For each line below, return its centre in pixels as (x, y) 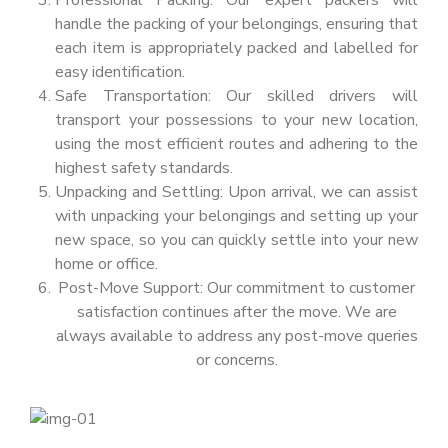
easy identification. (120, 72)
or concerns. (236, 360)
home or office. (106, 264)
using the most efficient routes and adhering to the (236, 144)
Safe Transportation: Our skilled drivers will (236, 96)
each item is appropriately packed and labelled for (236, 48)
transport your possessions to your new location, (236, 120)
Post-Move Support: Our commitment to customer (236, 288)
